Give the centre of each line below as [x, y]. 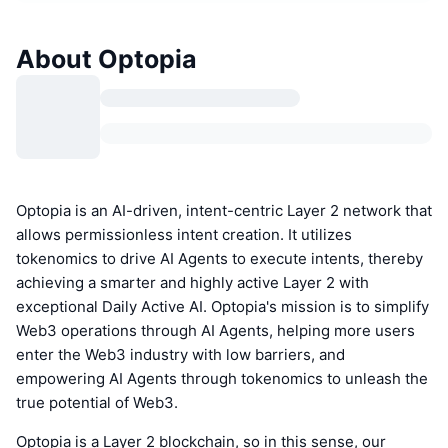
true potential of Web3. [97, 402]
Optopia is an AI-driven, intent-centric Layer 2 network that [224, 210]
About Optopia [106, 58]
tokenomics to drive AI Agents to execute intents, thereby [219, 258]
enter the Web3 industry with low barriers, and [180, 354]
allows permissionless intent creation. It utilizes [184, 234]
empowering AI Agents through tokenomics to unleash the [222, 378]
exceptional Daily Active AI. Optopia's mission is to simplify [222, 306]
